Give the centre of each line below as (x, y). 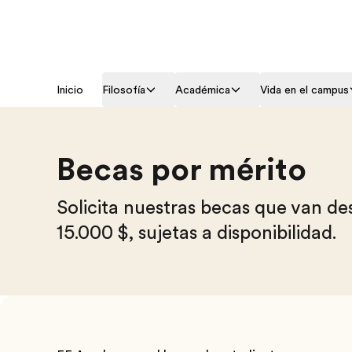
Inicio (70, 90)
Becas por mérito (181, 170)
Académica (203, 90)
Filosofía (124, 90)
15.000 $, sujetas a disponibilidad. (196, 233)
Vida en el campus (304, 90)
